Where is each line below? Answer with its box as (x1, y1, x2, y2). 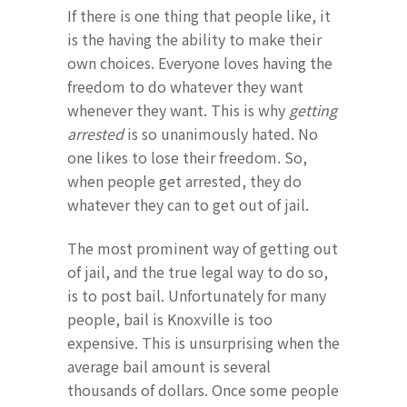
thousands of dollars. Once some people (67, 379, 339, 402)
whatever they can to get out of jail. (67, 194, 309, 216)
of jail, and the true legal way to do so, (67, 261, 328, 283)
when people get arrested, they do (67, 170, 302, 193)
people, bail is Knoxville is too (67, 308, 273, 331)
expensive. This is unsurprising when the (67, 332, 340, 354)
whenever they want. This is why (67, 99, 289, 122)
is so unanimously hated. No (124, 123, 318, 145)
